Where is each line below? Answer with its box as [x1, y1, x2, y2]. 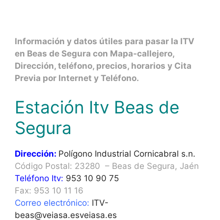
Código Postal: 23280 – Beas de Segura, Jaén [15, 161, 199, 171]
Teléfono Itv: [15, 173, 63, 183]
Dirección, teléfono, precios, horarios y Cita [15, 60, 192, 71]
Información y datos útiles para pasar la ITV [15, 36, 194, 46]
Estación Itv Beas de [15, 97, 179, 117]
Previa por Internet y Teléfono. [15, 73, 139, 83]
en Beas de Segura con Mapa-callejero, [15, 48, 174, 58]
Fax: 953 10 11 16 [15, 186, 86, 195]
